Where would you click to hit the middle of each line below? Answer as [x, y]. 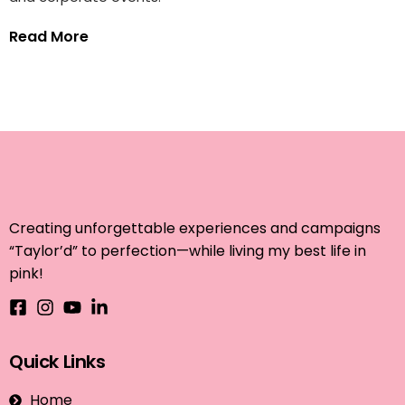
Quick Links [57, 362]
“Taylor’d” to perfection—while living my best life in [188, 251]
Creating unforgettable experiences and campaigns [195, 228]
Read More [49, 37]
